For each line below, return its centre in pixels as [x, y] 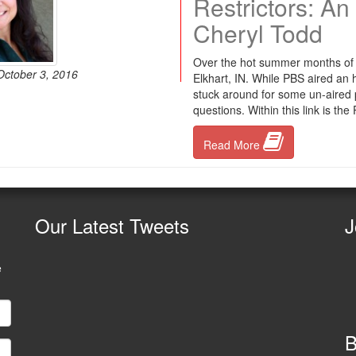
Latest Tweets [128, 225]
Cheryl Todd [257, 33]
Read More [233, 145]
